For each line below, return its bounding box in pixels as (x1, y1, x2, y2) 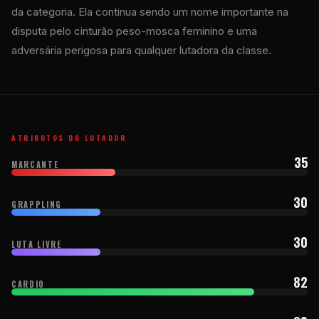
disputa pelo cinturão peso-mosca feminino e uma (11, 23, 257, 38)
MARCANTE (11, 158, 59, 170)
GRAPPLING (11, 198, 62, 210)
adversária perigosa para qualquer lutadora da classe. (11, 43, 271, 57)
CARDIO (11, 278, 45, 290)
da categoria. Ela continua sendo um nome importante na (11, 4, 288, 19)
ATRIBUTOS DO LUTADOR (11, 132, 127, 143)
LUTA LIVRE (11, 238, 62, 250)
